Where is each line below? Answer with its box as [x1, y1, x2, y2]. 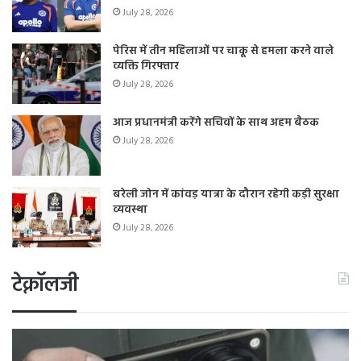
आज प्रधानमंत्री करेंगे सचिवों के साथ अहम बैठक [113, 113, 319, 132]
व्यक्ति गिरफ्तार [113, 56, 179, 76]
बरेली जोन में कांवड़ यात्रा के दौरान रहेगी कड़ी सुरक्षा [113, 185, 339, 204]
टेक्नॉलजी [12, 268, 78, 302]
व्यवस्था [113, 200, 147, 219]
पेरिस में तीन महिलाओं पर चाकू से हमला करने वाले [113, 41, 334, 60]
